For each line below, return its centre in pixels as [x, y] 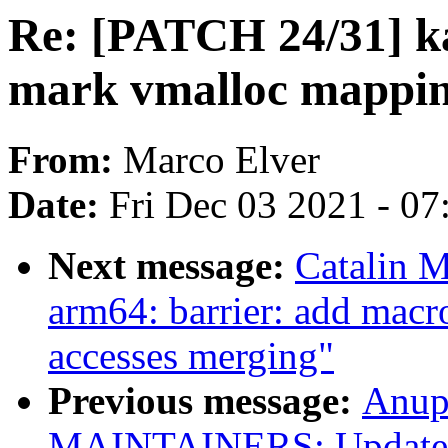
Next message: [171, 266]
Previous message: [205, 401]
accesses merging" [191, 356]
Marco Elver [221, 160]
